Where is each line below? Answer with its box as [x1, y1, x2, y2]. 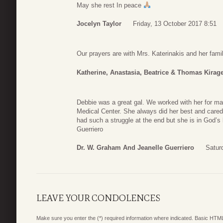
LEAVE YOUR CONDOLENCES [36, 193, 160, 204]
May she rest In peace [77, 1, 143, 9]
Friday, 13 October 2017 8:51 [133, 20, 217, 28]
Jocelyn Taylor [77, 20, 121, 28]
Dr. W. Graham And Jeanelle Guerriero [77, 144, 194, 152]
